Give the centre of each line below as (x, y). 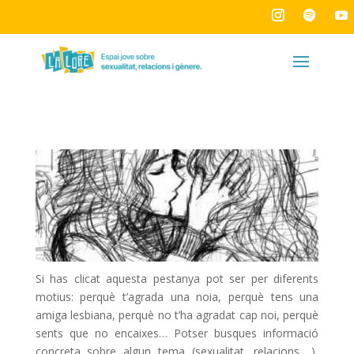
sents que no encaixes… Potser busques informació (177, 333)
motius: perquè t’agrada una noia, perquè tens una (177, 297)
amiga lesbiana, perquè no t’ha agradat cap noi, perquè (177, 315)
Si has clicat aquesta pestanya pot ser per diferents (177, 279)
